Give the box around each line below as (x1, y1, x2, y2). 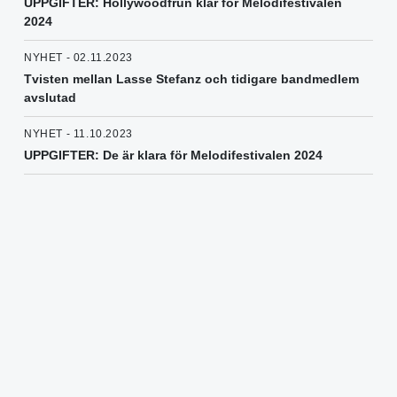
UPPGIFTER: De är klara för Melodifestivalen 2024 (24, 148, 323, 163)
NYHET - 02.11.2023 (24, 51, 133, 65)
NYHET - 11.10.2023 (24, 128, 133, 141)
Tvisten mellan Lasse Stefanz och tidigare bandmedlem (24, 72, 359, 87)
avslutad (24, 90, 76, 105)
